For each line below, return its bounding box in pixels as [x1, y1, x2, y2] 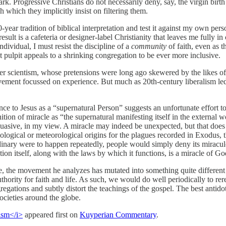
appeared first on [23, 210, 80, 219]
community [131, 41, 166, 50]
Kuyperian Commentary [80, 210, 156, 219]
